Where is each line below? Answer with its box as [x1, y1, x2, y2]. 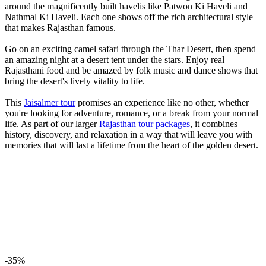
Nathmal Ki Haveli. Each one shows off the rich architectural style [5, 12, 253, 23]
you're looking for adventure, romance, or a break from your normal [5, 108, 258, 119]
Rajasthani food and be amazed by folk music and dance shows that [5, 65, 258, 76]
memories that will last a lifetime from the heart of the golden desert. [5, 140, 258, 151]
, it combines [190, 119, 237, 129]
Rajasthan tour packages [99, 119, 190, 129]
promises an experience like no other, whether [75, 97, 249, 108]
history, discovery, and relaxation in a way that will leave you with [5, 129, 252, 140]
